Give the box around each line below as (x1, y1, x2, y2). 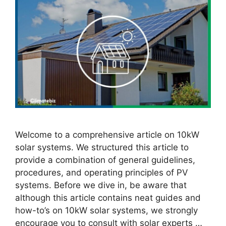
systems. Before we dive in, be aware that (15, 180, 187, 191)
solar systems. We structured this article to (15, 142, 189, 153)
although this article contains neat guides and (15, 193, 201, 203)
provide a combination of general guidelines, (15, 155, 195, 165)
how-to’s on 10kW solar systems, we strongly (15, 205, 198, 216)
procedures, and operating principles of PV (15, 167, 188, 178)
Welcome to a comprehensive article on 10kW (15, 130, 199, 140)
